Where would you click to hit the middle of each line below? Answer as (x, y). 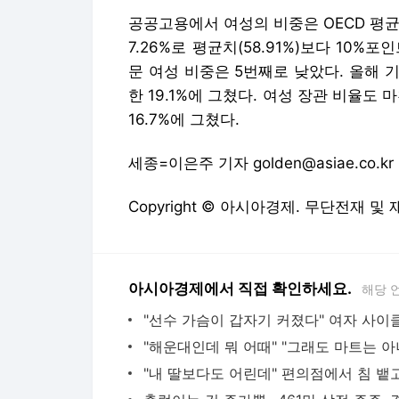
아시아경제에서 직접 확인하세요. (240, 289)
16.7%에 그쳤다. (184, 119)
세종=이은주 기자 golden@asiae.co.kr (261, 163)
